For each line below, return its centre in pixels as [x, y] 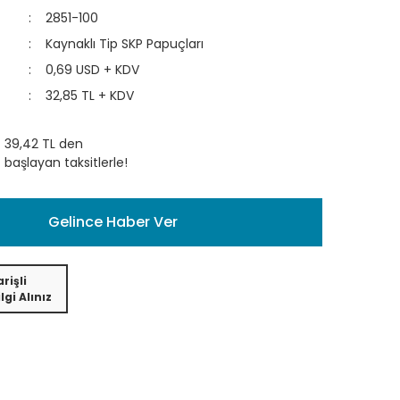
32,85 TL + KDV [90, 96]
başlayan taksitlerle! [66, 162]
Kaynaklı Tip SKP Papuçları [125, 44]
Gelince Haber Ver [112, 222]
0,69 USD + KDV [92, 70]
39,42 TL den [44, 144]
